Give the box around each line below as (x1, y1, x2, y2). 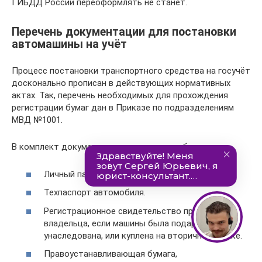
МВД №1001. (12, 115, 63, 125)
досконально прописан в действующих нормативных (12, 78, 230, 88)
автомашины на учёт (12, 37, 127, 51)
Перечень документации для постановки (12, 25, 236, 39)
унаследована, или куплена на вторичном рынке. (44, 230, 242, 241)
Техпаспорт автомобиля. (44, 187, 146, 198)
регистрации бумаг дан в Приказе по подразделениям (12, 102, 234, 113)
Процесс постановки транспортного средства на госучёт (12, 65, 250, 76)
